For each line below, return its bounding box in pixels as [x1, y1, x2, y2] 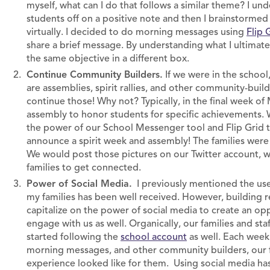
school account [121, 231, 187, 243]
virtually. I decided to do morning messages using [27, 26, 246, 39]
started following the [27, 231, 121, 243]
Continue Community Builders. [27, 69, 163, 81]
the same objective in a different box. [27, 52, 192, 65]
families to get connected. [27, 162, 141, 174]
